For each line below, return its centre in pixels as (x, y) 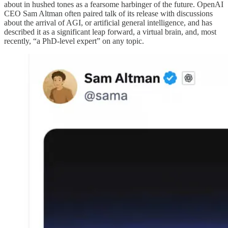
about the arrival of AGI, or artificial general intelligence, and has (108, 22)
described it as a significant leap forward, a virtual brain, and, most (110, 32)
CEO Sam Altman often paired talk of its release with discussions (108, 13)
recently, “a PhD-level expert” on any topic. (74, 41)
